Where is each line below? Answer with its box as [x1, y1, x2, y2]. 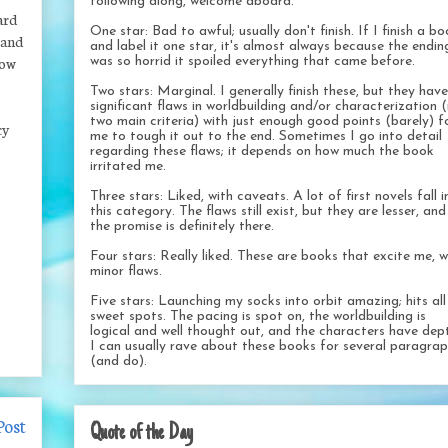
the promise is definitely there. [90, 218, 274, 234]
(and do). [90, 353, 147, 369]
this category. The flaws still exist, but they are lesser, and [90, 203, 446, 219]
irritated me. [90, 158, 166, 174]
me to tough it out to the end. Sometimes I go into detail [90, 128, 442, 144]
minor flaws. [90, 263, 162, 279]
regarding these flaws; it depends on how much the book [90, 143, 434, 159]
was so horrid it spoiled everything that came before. [90, 53, 415, 69]
